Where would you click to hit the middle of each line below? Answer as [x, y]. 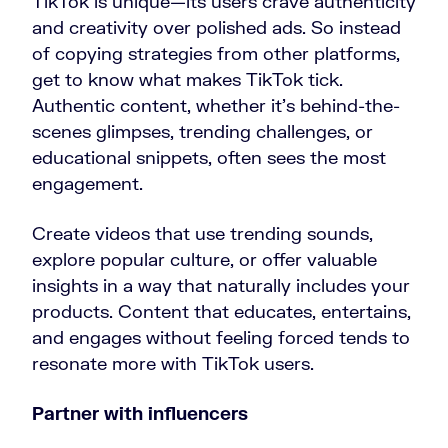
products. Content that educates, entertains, [221, 311]
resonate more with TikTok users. [173, 363]
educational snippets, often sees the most [209, 157]
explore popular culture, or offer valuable [204, 259]
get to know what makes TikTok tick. [187, 79]
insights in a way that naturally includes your [221, 285]
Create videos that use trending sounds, [202, 233]
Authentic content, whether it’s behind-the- [216, 105]
